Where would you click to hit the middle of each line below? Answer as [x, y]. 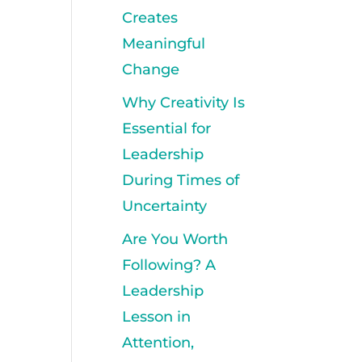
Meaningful [164, 44]
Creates [150, 18]
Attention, [158, 343]
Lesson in [157, 317]
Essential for [167, 128]
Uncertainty [165, 206]
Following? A [169, 265]
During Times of [181, 180]
